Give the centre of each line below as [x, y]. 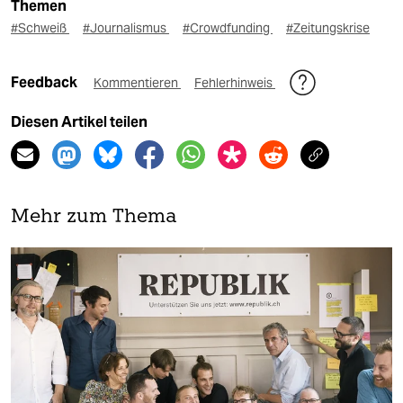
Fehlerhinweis [235, 83]
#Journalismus [126, 28]
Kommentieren [137, 83]
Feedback [45, 83]
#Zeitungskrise [328, 28]
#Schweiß [40, 28]
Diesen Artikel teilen [79, 122]
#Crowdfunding [228, 28]
